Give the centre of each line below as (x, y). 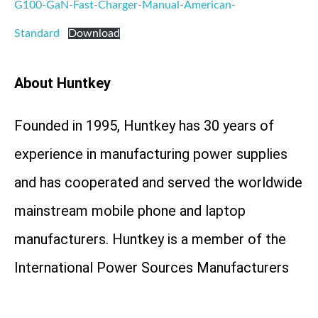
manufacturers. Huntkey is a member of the (150, 239)
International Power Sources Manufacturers (152, 267)
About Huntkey (62, 83)
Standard (37, 33)
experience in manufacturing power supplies (151, 154)
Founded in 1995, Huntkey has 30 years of (144, 125)
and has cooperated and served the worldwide (158, 182)
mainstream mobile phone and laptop (130, 210)
